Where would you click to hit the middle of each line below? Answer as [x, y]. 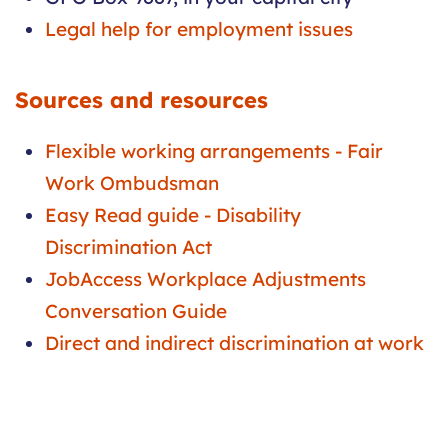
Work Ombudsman [132, 183]
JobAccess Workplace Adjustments [205, 279]
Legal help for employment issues [199, 29]
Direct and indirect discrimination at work [234, 343]
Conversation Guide [136, 311]
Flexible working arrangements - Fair [214, 151]
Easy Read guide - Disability [173, 215]
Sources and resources [141, 100]
